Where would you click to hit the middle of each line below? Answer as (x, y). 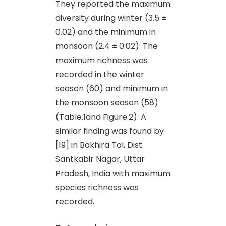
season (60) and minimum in (112, 88)
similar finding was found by (110, 131)
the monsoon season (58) (107, 102)
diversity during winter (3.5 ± (111, 18)
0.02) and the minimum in (106, 32)
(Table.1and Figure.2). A (101, 117)
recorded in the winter (100, 74)
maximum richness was (102, 60)
